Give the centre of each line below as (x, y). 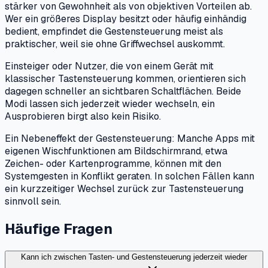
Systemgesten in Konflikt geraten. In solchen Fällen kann (130, 176)
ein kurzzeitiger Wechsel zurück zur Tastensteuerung (124, 189)
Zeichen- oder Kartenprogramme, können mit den (113, 164)
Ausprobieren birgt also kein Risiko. (83, 117)
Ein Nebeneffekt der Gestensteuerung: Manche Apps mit (130, 139)
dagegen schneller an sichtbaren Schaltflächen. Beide (123, 92)
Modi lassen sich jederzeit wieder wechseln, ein (110, 104)
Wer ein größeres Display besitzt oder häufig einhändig (126, 19)
